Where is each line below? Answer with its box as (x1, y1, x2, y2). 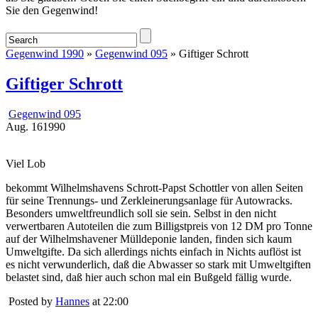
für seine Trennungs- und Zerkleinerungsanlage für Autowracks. (6, 194, 292, 207)
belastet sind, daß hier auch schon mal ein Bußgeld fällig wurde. (6, 270, 292, 283)
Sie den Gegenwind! (6, 4, 98, 16)
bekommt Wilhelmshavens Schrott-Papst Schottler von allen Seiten (6, 181, 303, 194)
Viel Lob (6, 157, 45, 170)
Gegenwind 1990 (6, 47, 84, 60)
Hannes (55, 295, 89, 307)
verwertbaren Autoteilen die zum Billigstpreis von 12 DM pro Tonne (6, 219, 312, 232)
